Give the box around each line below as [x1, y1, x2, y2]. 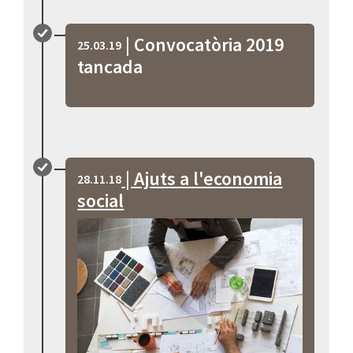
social [77, 188, 124, 213]
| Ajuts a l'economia [121, 165, 283, 191]
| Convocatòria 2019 [121, 32, 284, 57]
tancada [77, 54, 143, 79]
